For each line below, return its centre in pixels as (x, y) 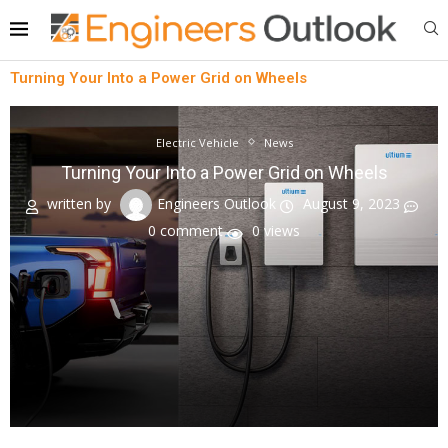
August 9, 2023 (351, 203)
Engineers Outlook (218, 203)
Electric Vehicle (197, 142)
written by (78, 203)
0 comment (185, 230)
